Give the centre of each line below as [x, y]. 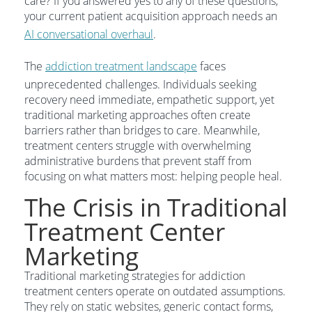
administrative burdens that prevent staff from [138, 161]
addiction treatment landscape [121, 66]
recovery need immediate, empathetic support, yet [149, 100]
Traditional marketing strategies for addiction [135, 276]
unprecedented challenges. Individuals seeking [140, 84]
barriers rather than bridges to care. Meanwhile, [142, 130]
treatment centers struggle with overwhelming [138, 146]
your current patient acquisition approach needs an [151, 16]
